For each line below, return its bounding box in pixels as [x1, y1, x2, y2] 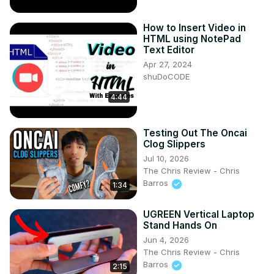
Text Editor [143, 44, 194, 56]
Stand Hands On [143, 220, 217, 232]
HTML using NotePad [143, 33, 241, 45]
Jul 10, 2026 [143, 154, 189, 164]
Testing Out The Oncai [143, 127, 247, 139]
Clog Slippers [143, 138, 206, 150]
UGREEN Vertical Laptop [143, 209, 254, 221]
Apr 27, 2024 [143, 59, 192, 70]
